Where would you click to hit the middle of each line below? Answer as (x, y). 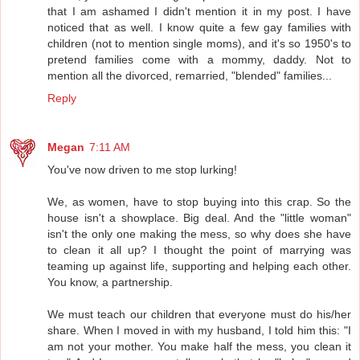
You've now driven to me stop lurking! (142, 170)
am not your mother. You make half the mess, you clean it (199, 347)
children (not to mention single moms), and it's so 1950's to (199, 43)
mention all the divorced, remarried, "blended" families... (190, 75)
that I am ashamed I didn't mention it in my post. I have (199, 11)
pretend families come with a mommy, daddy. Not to (199, 59)
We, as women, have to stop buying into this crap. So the (199, 202)
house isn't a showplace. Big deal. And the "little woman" (199, 218)
